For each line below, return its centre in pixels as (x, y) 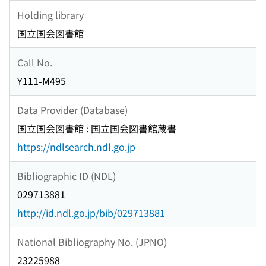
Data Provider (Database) (72, 110)
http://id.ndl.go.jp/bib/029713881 (91, 213)
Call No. (35, 62)
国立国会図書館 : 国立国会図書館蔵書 (97, 129)
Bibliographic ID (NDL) (66, 175)
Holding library (50, 15)
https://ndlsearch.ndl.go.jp (76, 147)
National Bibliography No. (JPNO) (92, 241)
